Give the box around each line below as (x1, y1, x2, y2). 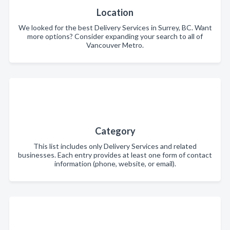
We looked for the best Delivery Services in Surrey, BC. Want (18, 23, 212, 32)
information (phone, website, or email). (54, 159, 176, 168)
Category (94, 125, 136, 137)
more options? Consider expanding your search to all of (27, 32, 203, 41)
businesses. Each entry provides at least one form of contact (18, 150, 212, 160)
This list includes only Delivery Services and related (33, 142, 197, 151)
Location (97, 7, 133, 18)
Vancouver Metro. (86, 41, 144, 50)
